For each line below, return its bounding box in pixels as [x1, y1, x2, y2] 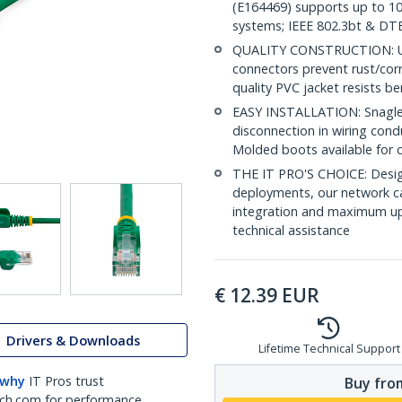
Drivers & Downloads [6, 331, 140, 349]
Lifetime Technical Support [258, 341, 400, 356]
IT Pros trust [29, 372, 104, 389]
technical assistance [232, 222, 350, 239]
